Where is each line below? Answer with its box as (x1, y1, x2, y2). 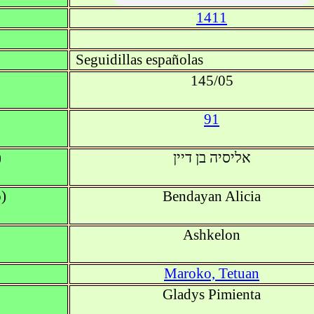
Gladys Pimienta (163, 286, 261, 303)
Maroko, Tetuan (164, 265, 259, 282)
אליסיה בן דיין (172, 149, 251, 167)
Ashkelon (183, 226, 240, 244)
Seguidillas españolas (75, 51, 203, 69)
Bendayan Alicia (163, 188, 261, 205)
